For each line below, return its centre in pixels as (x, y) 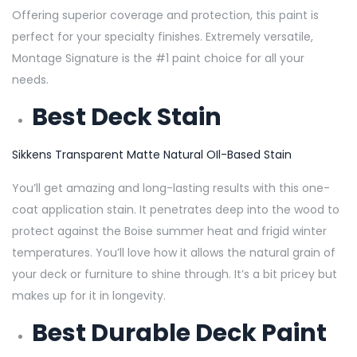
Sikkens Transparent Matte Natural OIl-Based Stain (152, 154)
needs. (32, 79)
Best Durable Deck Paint (179, 333)
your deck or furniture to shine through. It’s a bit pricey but (175, 274)
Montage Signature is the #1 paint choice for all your (158, 58)
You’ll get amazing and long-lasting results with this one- (171, 188)
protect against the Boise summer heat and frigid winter (169, 231)
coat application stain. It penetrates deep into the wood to (176, 209)
